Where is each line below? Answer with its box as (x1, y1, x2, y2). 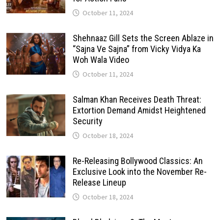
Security (72, 115, 103, 126)
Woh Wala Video (72, 54, 129, 65)
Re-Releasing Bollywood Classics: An (72, 155, 203, 166)
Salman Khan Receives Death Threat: (72, 94, 201, 105)
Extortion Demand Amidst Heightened (72, 105, 206, 115)
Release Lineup (72, 177, 126, 188)
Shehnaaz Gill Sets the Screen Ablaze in (72, 32, 214, 43)
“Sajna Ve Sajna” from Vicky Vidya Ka (72, 43, 201, 54)
